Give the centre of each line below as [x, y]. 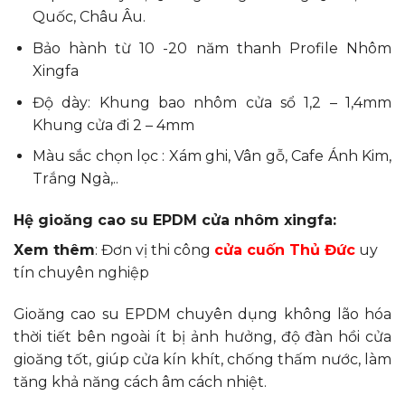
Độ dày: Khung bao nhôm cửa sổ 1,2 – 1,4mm [212, 102]
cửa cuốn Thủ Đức [285, 250]
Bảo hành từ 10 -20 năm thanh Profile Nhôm [212, 48]
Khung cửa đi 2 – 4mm [113, 125]
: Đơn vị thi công [155, 250]
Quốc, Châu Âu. [89, 17]
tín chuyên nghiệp [81, 272]
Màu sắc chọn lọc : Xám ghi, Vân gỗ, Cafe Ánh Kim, [212, 156]
